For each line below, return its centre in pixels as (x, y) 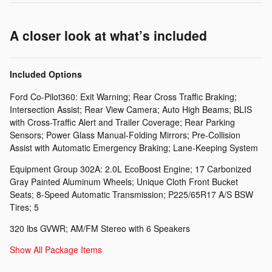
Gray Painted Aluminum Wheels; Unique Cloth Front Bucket (124, 181)
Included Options (46, 74)
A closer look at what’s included (108, 35)
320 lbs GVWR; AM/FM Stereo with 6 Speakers (100, 228)
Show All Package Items (56, 249)
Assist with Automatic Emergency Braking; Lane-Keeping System (134, 147)
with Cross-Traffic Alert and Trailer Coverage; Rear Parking (122, 122)
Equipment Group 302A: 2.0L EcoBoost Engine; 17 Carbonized (131, 168)
